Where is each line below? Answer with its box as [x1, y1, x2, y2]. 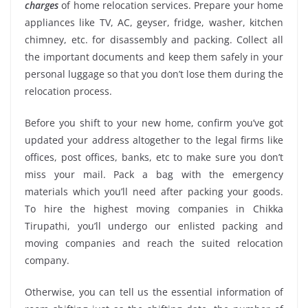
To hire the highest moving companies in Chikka [25, 201, 283, 215]
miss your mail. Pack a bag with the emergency [25, 167, 283, 181]
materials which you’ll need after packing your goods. [25, 184, 283, 198]
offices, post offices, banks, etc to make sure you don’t [25, 150, 283, 164]
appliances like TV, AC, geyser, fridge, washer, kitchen [25, 15, 283, 29]
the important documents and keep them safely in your [25, 49, 283, 63]
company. [25, 253, 69, 267]
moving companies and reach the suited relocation [25, 236, 283, 250]
